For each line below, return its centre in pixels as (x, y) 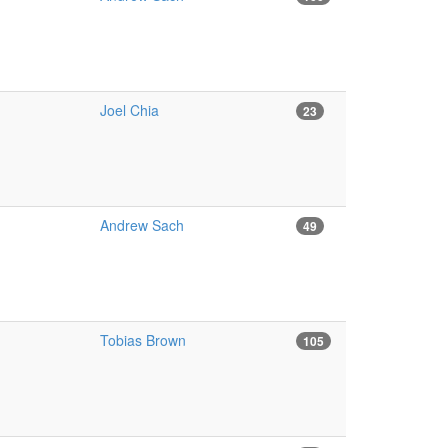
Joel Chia (129, 110)
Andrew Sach (141, 225)
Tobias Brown (142, 340)
